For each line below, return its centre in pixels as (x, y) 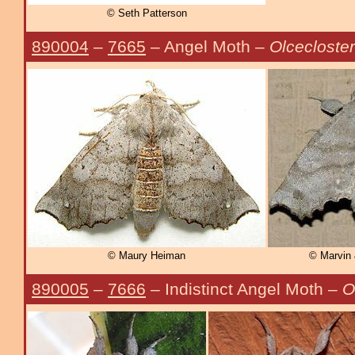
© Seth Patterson (147, 13)
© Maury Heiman (147, 256)
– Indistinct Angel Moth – (244, 289)
